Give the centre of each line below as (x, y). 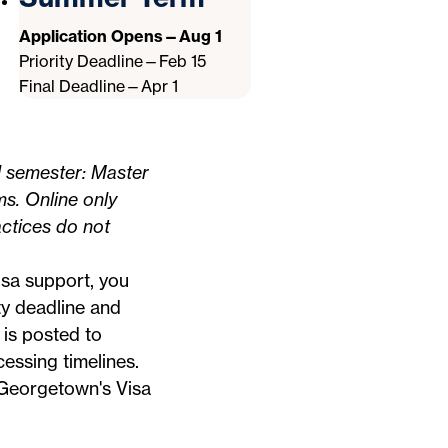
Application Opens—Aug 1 (121, 36)
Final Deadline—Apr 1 (99, 86)
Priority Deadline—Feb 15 (113, 61)
